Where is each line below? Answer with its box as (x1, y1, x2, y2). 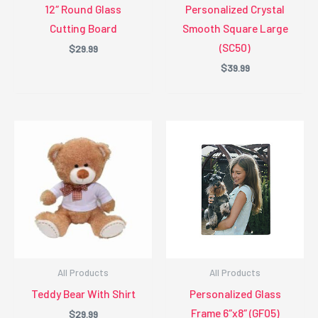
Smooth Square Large (182, 21, 288, 35)
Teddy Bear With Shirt (31, 286, 136, 300)
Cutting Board (49, 21, 117, 35)
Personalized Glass (189, 286, 281, 300)
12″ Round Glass (45, 1, 121, 16)
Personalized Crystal (185, 1, 285, 16)
